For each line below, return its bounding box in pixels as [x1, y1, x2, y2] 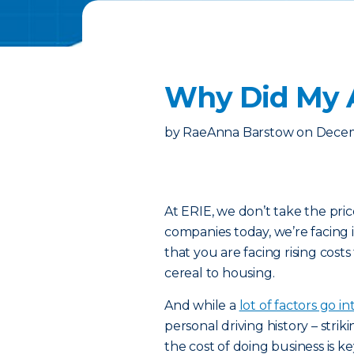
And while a [164, 298, 239, 313]
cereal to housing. [164, 265, 275, 281]
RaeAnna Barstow [183, 125, 294, 141]
